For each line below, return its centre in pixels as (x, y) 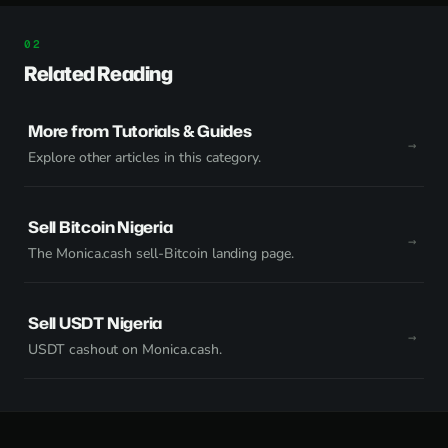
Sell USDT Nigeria (95, 323)
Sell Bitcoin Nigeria (100, 227)
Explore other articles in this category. (145, 157)
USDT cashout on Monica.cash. (125, 349)
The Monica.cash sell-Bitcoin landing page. (161, 253)
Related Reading (98, 73)
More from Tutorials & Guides (140, 131)
